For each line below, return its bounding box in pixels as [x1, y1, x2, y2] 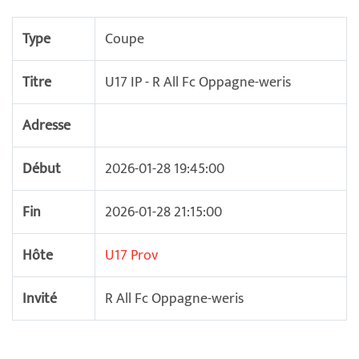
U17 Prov [105, 244, 158, 268]
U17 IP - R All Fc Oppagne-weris [105, 71, 291, 95]
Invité [22, 287, 57, 311]
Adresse [22, 114, 71, 138]
